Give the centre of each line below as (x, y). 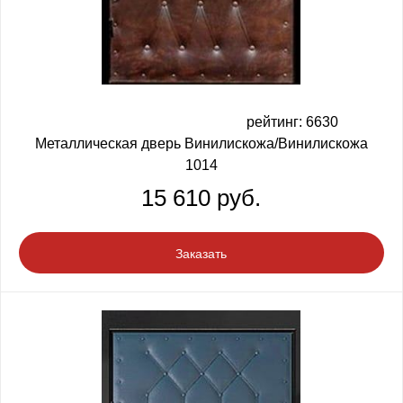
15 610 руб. (201, 198)
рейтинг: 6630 (292, 122)
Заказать (201, 253)
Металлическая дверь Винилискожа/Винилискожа (201, 144)
